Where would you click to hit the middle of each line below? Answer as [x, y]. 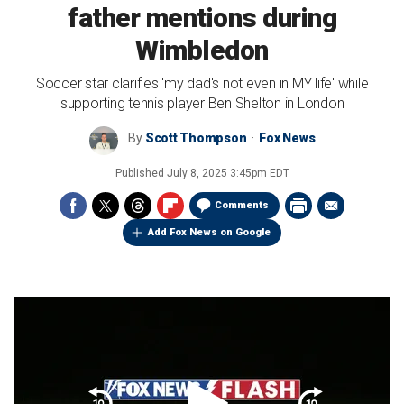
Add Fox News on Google [209, 232]
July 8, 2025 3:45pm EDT [228, 173]
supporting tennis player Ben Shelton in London [202, 103]
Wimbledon [202, 50]
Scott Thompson [196, 138]
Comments [242, 205]
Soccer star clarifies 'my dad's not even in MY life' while [202, 83]
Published [141, 173]
